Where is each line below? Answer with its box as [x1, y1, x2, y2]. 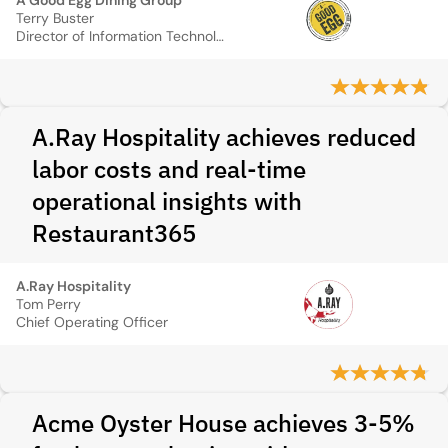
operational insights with [32, 185, 302, 217]
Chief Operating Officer [16, 313, 168, 331]
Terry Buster [16, 9, 94, 27]
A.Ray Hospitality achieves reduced [32, 121, 416, 153]
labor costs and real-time [32, 153, 306, 185]
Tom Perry [16, 295, 81, 313]
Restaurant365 [32, 217, 196, 249]
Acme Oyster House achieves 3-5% [32, 407, 415, 439]
